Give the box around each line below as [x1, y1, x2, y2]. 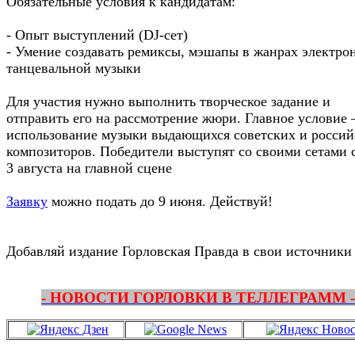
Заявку [6, 193, 48, 209]
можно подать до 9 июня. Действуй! [48, 193, 273, 209]
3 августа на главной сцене [6, 159, 176, 176]
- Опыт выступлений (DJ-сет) [6, 26, 188, 43]
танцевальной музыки [6, 59, 141, 76]
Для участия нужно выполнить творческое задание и [6, 93, 330, 109]
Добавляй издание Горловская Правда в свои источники [6, 242, 352, 259]
